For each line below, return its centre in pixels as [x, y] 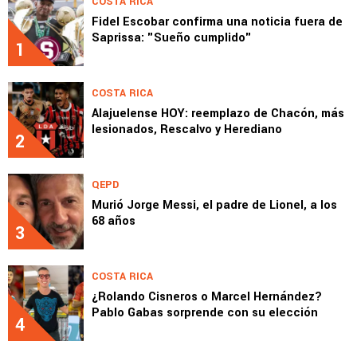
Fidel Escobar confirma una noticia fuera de [217, 22]
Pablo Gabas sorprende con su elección [205, 312]
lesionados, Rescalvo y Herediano [187, 129]
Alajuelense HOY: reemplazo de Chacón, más [218, 113]
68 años [114, 221]
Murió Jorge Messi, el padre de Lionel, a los [214, 205]
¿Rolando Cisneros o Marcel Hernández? [207, 296]
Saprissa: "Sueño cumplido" [172, 37]
